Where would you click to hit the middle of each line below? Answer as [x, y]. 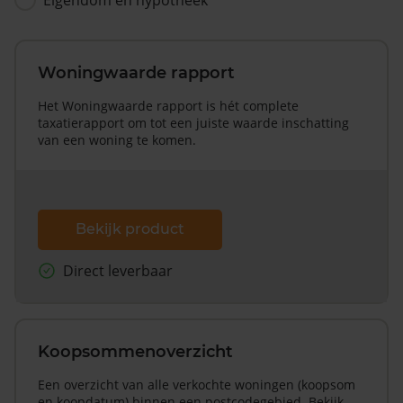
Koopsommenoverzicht [135, 352]
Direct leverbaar [118, 271]
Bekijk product [130, 229]
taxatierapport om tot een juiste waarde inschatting [193, 122]
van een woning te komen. [117, 139]
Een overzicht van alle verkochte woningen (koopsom [197, 385]
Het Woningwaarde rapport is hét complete [168, 105]
